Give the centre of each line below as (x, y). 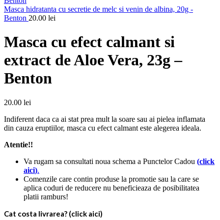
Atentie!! (18, 144)
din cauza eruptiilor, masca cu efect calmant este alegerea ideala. (103, 128)
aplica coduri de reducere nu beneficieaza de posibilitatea (111, 188)
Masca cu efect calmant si (89, 42)
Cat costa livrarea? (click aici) (53, 213)
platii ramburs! (46, 196)
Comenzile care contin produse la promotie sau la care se (111, 179)
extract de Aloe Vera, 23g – (93, 60)
